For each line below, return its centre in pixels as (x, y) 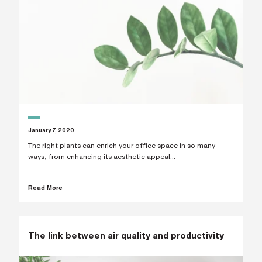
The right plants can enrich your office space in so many (121, 146)
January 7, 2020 (51, 130)
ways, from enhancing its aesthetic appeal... (101, 157)
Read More (45, 188)
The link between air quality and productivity (126, 236)
